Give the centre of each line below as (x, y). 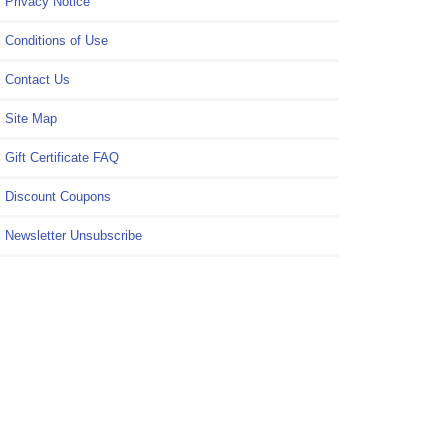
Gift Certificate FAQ (62, 157)
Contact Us (37, 79)
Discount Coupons (58, 196)
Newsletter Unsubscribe (73, 235)
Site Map (31, 118)
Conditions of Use (56, 40)
